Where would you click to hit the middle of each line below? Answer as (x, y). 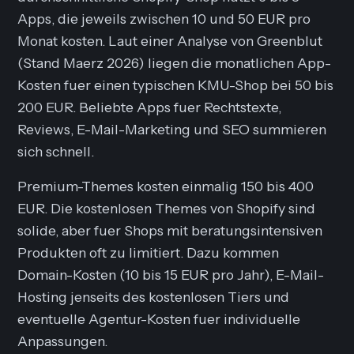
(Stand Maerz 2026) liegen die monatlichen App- (175, 62)
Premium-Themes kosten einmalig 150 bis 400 (166, 186)
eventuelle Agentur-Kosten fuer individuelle (159, 318)
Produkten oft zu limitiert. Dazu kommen (149, 252)
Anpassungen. (63, 341)
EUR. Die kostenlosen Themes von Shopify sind (167, 208)
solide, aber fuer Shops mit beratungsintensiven (170, 230)
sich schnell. (56, 151)
